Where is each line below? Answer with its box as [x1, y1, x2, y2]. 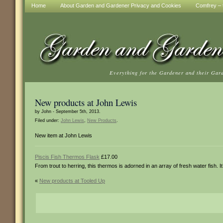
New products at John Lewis [35, 96, 137, 109]
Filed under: [35, 118, 61, 123]
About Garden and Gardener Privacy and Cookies [60, 2, 181, 8]
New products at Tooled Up [39, 178, 105, 184]
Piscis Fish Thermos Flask [35, 154, 100, 160]
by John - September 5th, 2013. [35, 109, 101, 114]
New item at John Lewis [35, 132, 92, 138]
